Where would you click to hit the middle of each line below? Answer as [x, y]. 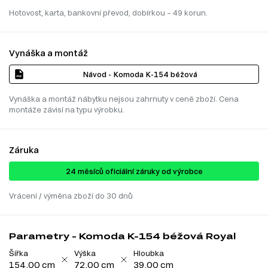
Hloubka [149, 253]
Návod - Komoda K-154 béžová [140, 74]
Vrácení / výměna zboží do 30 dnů [71, 195]
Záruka [24, 150]
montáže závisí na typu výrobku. [67, 109]
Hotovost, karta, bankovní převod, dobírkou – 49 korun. [108, 12]
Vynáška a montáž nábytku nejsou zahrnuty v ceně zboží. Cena [124, 98]
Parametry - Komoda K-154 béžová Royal [123, 236]
